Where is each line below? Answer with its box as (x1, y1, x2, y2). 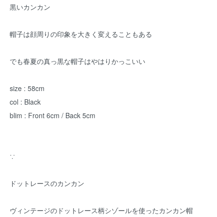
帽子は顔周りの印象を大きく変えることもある (10, 29, 152, 39)
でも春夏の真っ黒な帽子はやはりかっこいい (10, 56, 145, 66)
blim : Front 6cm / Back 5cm (10, 110, 95, 120)
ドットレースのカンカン (10, 178, 84, 188)
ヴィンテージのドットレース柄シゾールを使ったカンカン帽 (10, 205, 193, 215)
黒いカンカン (10, 2, 50, 12)
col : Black (10, 97, 41, 107)
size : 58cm (10, 83, 45, 93)
